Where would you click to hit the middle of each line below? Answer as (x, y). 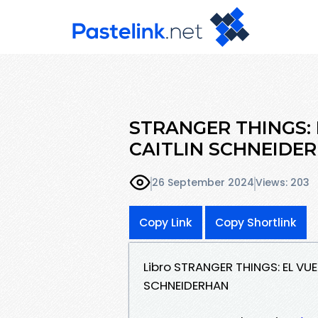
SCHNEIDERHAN (186, 285)
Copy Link (166, 222)
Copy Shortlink (256, 222)
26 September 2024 (203, 183)
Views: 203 (283, 183)
